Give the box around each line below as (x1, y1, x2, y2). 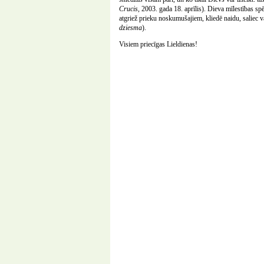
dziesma (119, 24, 142, 32)
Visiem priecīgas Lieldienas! (119, 40, 197, 48)
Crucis (119, 5, 138, 13)
